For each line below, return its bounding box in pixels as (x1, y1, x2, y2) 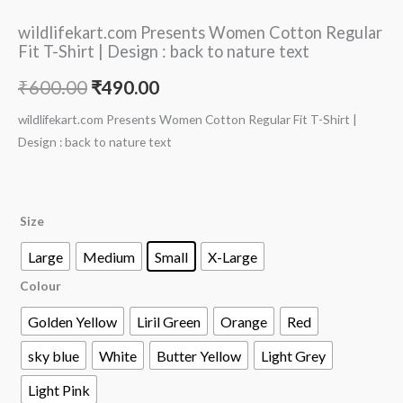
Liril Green (137, 312, 201, 330)
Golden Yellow (28, 312, 117, 330)
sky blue (28, 346, 79, 364)
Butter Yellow (157, 346, 241, 364)
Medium (83, 247, 135, 265)
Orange (220, 312, 267, 330)
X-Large (208, 247, 257, 265)
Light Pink (28, 381, 90, 399)
